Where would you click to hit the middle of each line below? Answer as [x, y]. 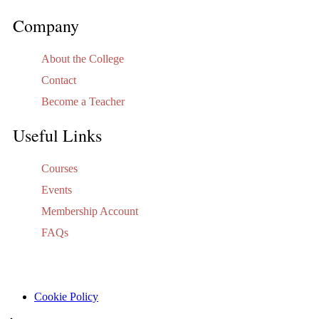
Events [57, 189]
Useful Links [57, 135]
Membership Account [90, 211]
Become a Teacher [83, 101]
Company [46, 25]
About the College [83, 58]
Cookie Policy [66, 296]
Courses [59, 168]
